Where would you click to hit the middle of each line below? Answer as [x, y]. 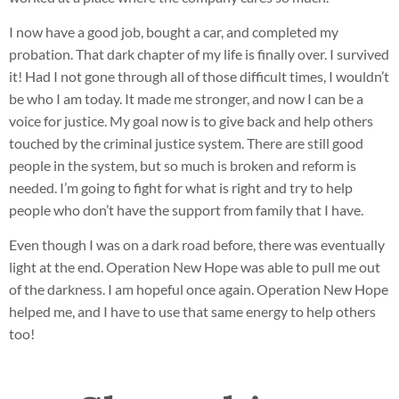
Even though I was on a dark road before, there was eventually [197, 245]
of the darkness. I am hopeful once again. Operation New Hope [199, 289]
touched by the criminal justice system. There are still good [186, 143]
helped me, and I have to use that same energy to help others [192, 312]
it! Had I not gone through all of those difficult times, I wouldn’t [199, 77]
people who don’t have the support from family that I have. [186, 210]
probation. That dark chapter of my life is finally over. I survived [199, 54]
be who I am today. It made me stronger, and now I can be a [186, 99]
